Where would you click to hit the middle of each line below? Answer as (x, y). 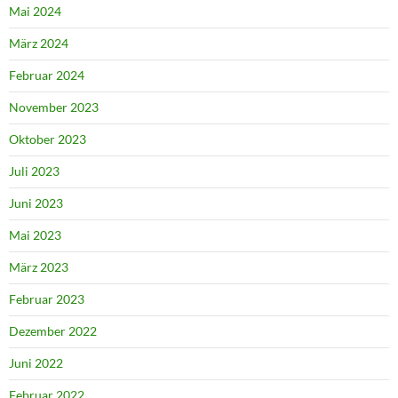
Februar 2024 (47, 76)
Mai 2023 (35, 235)
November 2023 (54, 107)
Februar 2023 (47, 299)
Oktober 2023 (48, 139)
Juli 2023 (34, 171)
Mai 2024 (35, 12)
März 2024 (39, 44)
